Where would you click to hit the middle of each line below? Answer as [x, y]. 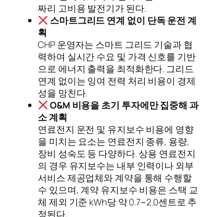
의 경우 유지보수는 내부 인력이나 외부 [116, 166]
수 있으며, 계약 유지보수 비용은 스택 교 [118, 190]
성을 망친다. [63, 93]
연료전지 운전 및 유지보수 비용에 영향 [116, 130]
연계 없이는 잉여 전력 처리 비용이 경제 [117, 81]
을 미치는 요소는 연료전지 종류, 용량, [114, 142]
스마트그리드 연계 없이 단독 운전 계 [123, 21]
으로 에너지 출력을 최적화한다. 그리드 [116, 69]
